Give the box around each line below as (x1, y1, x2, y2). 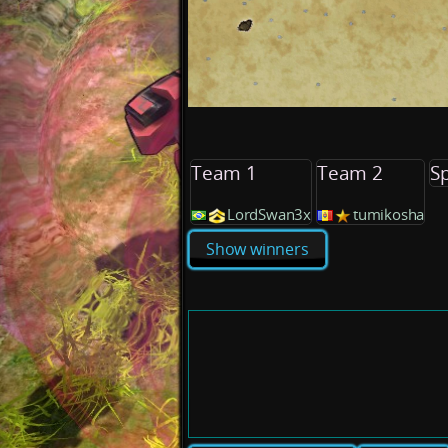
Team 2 (317, 159, 383, 186)
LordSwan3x (227, 204, 311, 224)
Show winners (206, 238, 309, 261)
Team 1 (191, 159, 257, 186)
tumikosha (353, 204, 425, 224)
